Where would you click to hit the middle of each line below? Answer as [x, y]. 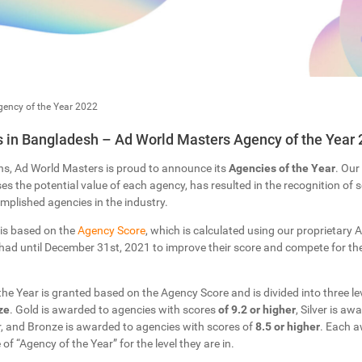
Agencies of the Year [282, 168]
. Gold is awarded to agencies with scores [114, 310]
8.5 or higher [287, 327]
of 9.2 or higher [257, 310]
